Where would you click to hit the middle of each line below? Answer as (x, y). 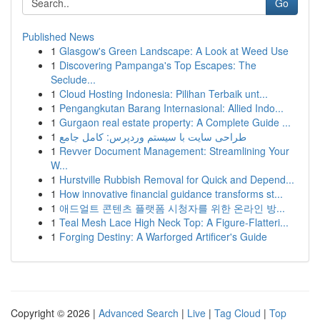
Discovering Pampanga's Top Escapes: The (158, 65)
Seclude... (73, 79)
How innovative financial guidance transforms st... (171, 194)
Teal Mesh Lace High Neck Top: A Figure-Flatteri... (174, 222)
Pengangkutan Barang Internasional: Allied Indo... (171, 108)
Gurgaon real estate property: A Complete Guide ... (175, 122)
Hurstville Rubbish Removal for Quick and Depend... (177, 179)
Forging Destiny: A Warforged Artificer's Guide (163, 236)
